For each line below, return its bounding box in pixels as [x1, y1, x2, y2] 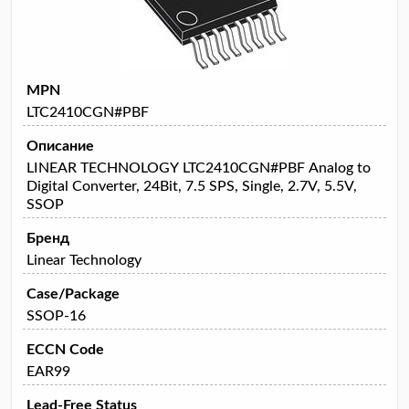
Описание [26, 138, 94, 153]
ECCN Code [26, 341, 104, 357]
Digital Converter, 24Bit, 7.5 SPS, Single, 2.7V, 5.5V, [26, 178, 357, 194]
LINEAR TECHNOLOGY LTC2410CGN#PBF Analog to [26, 160, 371, 175]
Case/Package [26, 286, 120, 301]
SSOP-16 [26, 308, 86, 323]
